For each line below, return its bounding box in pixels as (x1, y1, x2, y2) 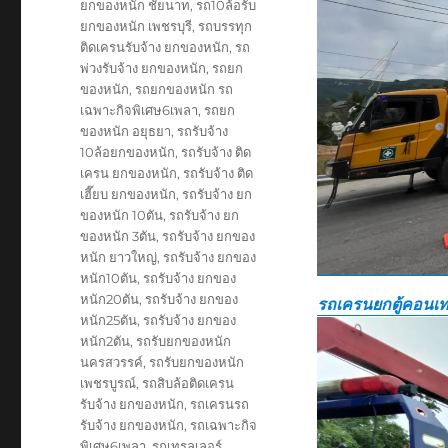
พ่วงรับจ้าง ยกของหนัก (80, 59, 207, 76)
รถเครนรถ (190, 395, 250, 412)
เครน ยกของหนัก (80, 164, 178, 181)
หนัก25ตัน (80, 311, 138, 328)
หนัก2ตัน (80, 332, 131, 349)
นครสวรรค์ (80, 353, 144, 370)
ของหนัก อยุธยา (80, 122, 172, 139)
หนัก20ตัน (80, 290, 140, 307)
